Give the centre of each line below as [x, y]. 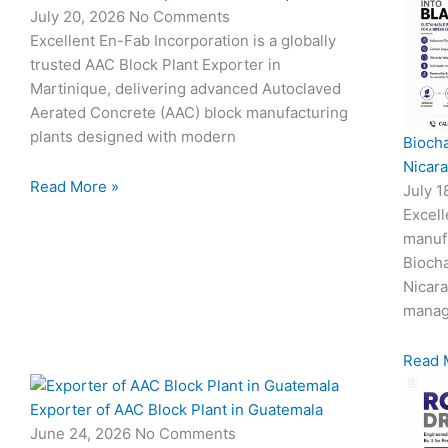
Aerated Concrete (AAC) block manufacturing [189, 112]
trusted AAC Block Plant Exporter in [155, 64]
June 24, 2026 [82, 433]
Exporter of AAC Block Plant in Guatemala [176, 409]
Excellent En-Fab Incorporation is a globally [183, 40]
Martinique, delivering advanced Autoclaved [185, 88]
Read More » [74, 186]
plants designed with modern [133, 136]
